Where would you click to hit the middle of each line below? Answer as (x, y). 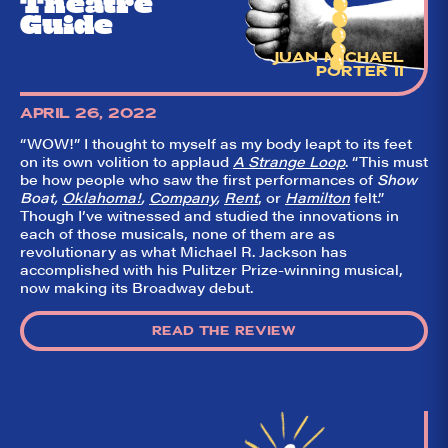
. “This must (386, 160)
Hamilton (317, 196)
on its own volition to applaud (126, 160)
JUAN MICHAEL (338, 56)
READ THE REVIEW (224, 330)
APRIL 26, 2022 (88, 112)
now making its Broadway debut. (136, 286)
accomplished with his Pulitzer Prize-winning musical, (211, 268)
